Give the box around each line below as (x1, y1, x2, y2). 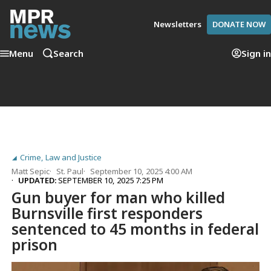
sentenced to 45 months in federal (11, 219, 260, 240)
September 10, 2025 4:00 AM (90, 166, 193, 177)
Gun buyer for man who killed (11, 188, 226, 208)
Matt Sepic (11, 166, 50, 177)
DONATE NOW (212, 18, 266, 30)
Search (53, 47, 83, 59)
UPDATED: (18, 175, 59, 186)
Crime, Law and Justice (20, 152, 102, 163)
